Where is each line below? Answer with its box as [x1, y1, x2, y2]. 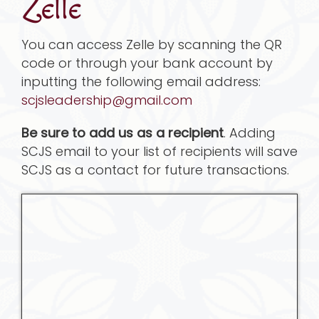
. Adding [223, 124, 276, 142]
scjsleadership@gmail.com [21, 91, 192, 110]
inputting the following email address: [21, 73, 261, 91]
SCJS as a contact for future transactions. [21, 161, 289, 179]
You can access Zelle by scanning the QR [21, 36, 282, 54]
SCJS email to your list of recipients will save [21, 142, 298, 161]
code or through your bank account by [21, 54, 273, 73]
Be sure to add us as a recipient [21, 124, 224, 142]
